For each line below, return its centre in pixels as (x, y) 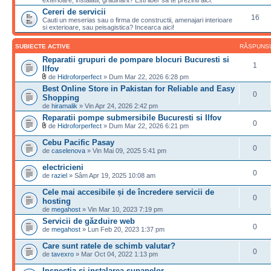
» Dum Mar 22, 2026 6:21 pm (145, 126)
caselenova (68, 151)
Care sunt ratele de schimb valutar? (109, 246)
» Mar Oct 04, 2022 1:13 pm (116, 254)
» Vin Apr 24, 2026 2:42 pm (118, 106)
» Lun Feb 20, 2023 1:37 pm (122, 229)
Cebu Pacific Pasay (78, 142)
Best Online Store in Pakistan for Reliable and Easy (139, 89)
